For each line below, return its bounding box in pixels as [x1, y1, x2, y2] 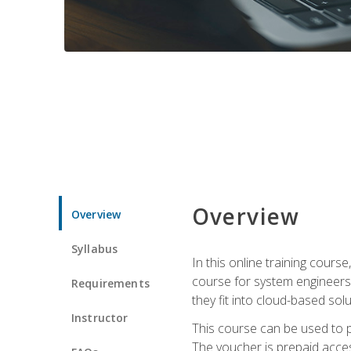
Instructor [71, 309, 128, 325]
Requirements [71, 275, 150, 291]
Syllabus [71, 241, 118, 256]
